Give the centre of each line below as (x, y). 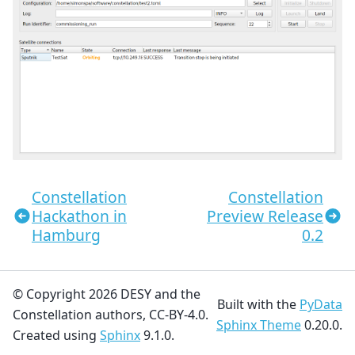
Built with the (258, 304)
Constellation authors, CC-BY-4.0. (111, 315)
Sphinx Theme (259, 325)
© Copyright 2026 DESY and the (107, 294)
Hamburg (66, 235)
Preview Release (265, 216)
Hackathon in (79, 216)
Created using (56, 335)
